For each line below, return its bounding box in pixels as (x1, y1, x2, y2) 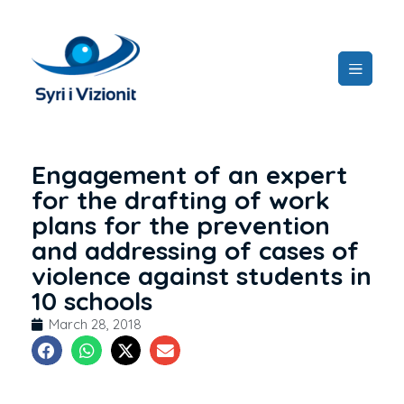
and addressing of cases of (32, 234, 359, 266)
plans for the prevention (32, 208, 330, 241)
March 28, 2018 (49, 315, 142, 333)
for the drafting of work (32, 183, 330, 216)
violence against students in (32, 259, 372, 291)
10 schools (32, 284, 152, 317)
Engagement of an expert (32, 158, 347, 190)
